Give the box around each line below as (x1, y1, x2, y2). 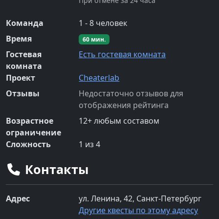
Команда (6, 17, 44, 28)
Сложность (6, 138, 51, 150)
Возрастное (6, 115, 53, 126)
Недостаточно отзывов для (79, 88, 184, 99)
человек (94, 17, 128, 28)
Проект (6, 72, 35, 83)
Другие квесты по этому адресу (79, 204, 198, 216)
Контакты (21, 160, 88, 177)
